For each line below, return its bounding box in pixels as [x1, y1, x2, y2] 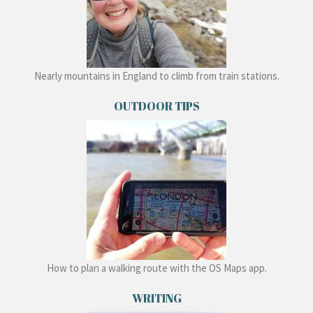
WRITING [131, 290, 182, 306]
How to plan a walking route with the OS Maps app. [46, 261, 267, 275]
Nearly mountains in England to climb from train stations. [34, 69, 279, 83]
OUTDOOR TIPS [113, 99, 200, 115]
